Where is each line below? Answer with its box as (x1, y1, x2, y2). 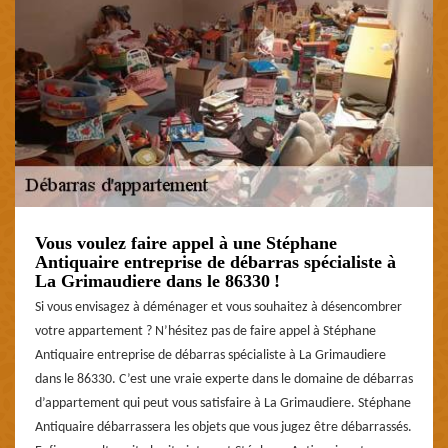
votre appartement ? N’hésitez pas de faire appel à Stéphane (35, 323, 376, 339)
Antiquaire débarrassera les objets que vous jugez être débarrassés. (35, 419, 412, 435)
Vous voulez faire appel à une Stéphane (35, 232, 337, 253)
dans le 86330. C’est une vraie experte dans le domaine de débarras (35, 371, 413, 387)
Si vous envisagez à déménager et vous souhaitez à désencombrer (35, 299, 402, 315)
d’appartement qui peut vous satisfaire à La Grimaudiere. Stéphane (35, 395, 411, 411)
